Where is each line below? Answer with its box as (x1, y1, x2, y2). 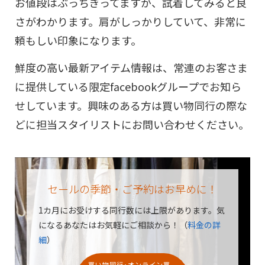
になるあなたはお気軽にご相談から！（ (38, 218, 188, 231)
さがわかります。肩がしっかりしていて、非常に (15, 13, 247, 29)
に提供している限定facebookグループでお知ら (15, 78, 242, 94)
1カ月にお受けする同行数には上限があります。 (38, 203, 217, 216)
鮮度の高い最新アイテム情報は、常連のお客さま (15, 59, 248, 75)
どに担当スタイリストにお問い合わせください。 (15, 116, 250, 132)
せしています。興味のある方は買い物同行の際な (15, 97, 248, 113)
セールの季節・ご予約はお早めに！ (47, 180, 218, 196)
